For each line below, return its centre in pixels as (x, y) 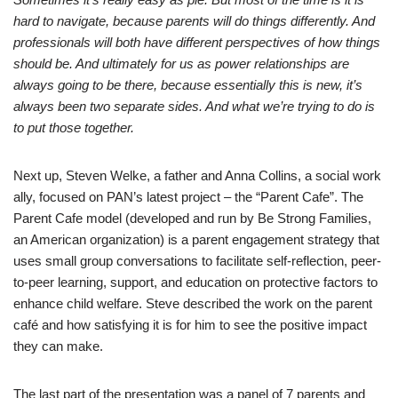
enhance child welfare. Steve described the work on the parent (193, 303)
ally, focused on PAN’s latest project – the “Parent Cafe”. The (188, 197)
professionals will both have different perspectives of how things (197, 42)
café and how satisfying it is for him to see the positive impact (190, 325)
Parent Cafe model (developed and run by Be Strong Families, (192, 218)
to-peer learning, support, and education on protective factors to (195, 282)
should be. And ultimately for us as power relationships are (181, 64)
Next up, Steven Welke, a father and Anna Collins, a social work (197, 175)
